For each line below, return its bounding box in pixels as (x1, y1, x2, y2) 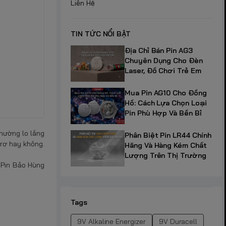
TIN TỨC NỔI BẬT (71, 29, 131, 39)
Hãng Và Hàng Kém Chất (125, 140, 207, 150)
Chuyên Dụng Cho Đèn (125, 56, 203, 66)
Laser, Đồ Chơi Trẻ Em (125, 66, 201, 76)
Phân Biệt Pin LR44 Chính (125, 130, 211, 140)
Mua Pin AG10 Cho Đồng (125, 88, 207, 97)
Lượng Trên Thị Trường (125, 150, 206, 160)
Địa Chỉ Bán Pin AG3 (125, 46, 193, 55)
